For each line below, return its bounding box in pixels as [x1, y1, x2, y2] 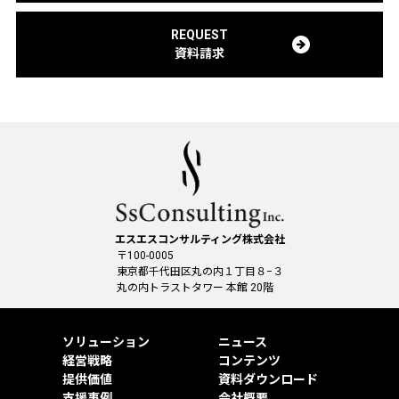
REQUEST [171, 28, 228, 43]
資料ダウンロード [218, 372, 318, 387]
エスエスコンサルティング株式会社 [114, 233, 285, 247]
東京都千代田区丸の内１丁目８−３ [116, 265, 283, 279]
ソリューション [62, 335, 150, 350]
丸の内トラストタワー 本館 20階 [116, 281, 273, 295]
